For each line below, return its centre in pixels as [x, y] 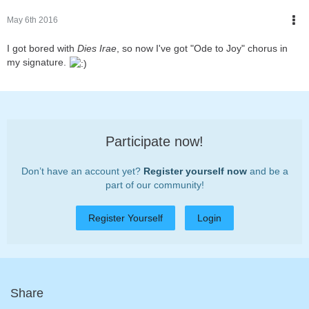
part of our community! [154, 185]
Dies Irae [97, 49]
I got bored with [42, 49]
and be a [267, 171]
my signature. [38, 62]
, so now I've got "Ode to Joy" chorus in [202, 49]
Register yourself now [195, 171]
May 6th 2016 [32, 20]
